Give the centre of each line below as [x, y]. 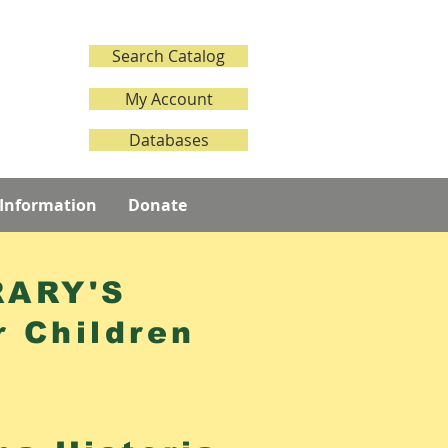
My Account [168, 99]
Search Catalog [168, 56]
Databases [168, 140]
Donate [157, 205]
